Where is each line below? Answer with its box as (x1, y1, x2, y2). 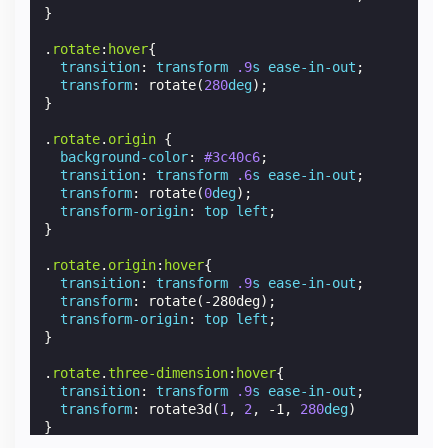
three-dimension (108, 364, 229, 381)
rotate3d (148, 400, 213, 417)
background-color (60, 148, 189, 165)
